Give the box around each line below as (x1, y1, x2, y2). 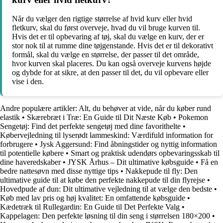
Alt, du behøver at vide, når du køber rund (79, 104, 211, 113)
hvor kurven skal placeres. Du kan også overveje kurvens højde (12, 59, 211, 68)
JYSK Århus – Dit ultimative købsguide (68, 158, 194, 167)
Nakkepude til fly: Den (125, 167, 198, 176)
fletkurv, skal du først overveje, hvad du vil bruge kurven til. (12, 23, 200, 32)
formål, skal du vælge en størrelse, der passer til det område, (12, 50, 199, 59)
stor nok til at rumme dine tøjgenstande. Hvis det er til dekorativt (12, 41, 213, 50)
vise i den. (12, 77, 44, 86)
